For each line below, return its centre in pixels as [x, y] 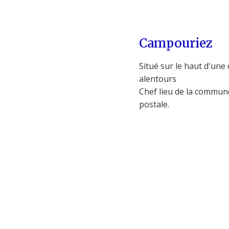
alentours [158, 78]
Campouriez [176, 43]
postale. [154, 104]
